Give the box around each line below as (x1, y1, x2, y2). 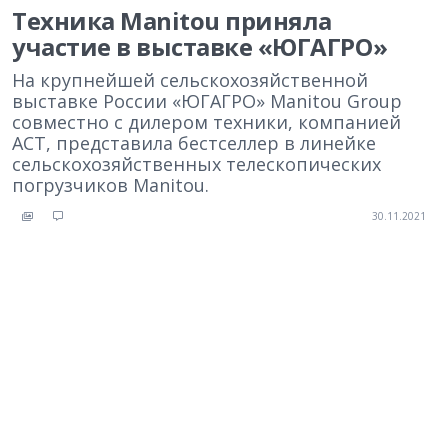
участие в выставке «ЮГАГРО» (12, 30, 388, 63)
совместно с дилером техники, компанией (12, 110, 401, 134)
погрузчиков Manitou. (12, 173, 209, 197)
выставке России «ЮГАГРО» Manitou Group (12, 89, 402, 113)
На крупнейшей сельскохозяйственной (12, 68, 368, 92)
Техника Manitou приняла (12, 4, 332, 37)
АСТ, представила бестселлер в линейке (12, 131, 376, 155)
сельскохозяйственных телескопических (12, 152, 381, 176)
